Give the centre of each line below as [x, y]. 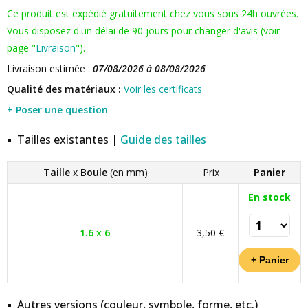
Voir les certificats [163, 89]
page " [21, 48]
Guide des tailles [163, 140]
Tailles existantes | [69, 140]
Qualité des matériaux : [64, 89]
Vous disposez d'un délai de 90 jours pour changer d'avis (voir [143, 31]
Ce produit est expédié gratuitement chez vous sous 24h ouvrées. [153, 13]
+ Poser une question [57, 110]
